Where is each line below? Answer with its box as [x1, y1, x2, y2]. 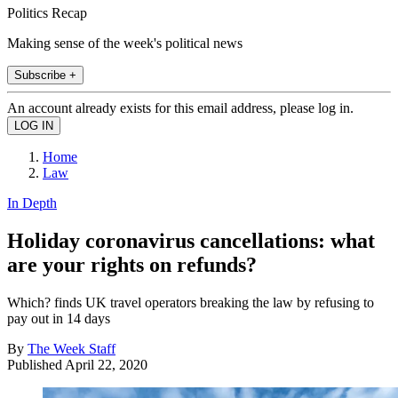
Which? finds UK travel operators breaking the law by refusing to [7, 294, 374, 310]
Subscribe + [14, 68, 76, 82]
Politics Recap [7, 4, 87, 20]
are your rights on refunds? [7, 252, 257, 276]
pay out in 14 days [7, 310, 110, 326]
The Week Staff [28, 340, 115, 356]
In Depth [7, 195, 57, 211]
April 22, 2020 [65, 356, 147, 372]
